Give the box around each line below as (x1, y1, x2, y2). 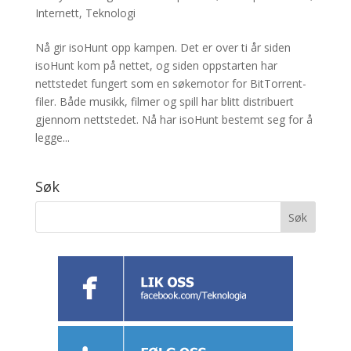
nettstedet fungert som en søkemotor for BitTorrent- (34, 76, 306, 92)
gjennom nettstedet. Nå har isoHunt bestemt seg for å (34, 112, 313, 128)
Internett (34, 5, 79, 21)
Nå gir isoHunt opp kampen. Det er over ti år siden (34, 40, 291, 56)
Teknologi (85, 5, 136, 21)
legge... (34, 130, 70, 146)
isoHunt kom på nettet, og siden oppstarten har (34, 58, 277, 74)
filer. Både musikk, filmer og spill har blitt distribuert (34, 94, 294, 110)
